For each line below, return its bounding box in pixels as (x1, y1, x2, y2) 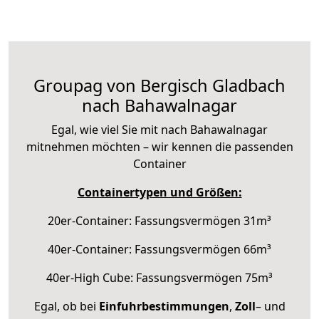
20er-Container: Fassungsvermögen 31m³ (48, 212, 271, 229)
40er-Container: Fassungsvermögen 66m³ (48, 241, 271, 257)
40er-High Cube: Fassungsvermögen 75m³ (46, 269, 273, 286)
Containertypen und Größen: (77, 184, 242, 200)
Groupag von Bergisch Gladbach (33, 73, 286, 97)
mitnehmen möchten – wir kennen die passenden (26, 138, 293, 155)
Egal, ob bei (33, 298, 99, 314)
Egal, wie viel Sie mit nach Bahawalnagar (51, 121, 268, 137)
